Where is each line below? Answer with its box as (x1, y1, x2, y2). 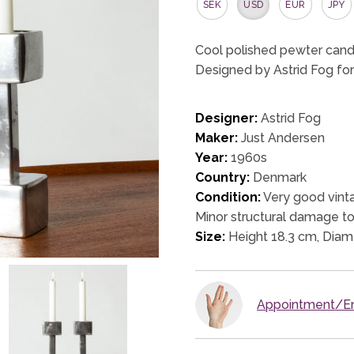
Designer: (195, 110, 258, 126)
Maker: (195, 130, 239, 145)
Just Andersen (238, 130, 326, 145)
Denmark (250, 169, 307, 185)
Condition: (195, 189, 262, 205)
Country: (195, 169, 250, 185)
